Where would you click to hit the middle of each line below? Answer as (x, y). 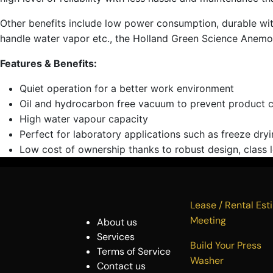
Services (116, 236)
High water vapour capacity (84, 119)
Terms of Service (134, 251)
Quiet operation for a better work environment (127, 88)
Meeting (208, 220)
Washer (207, 260)
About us (117, 222)
